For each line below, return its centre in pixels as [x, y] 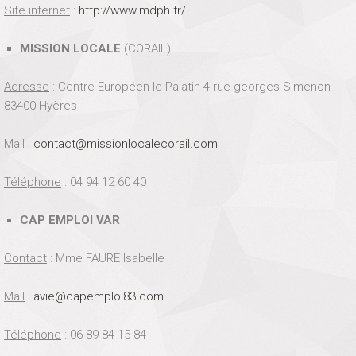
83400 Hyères [41, 106]
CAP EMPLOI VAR [70, 220]
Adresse [27, 87]
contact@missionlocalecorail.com [126, 144]
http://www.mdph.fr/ [132, 10]
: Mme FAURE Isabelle [106, 258]
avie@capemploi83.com [99, 296]
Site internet [37, 10]
